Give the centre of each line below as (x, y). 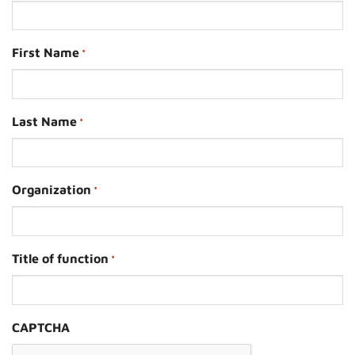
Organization (52, 190)
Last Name (44, 121)
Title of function (60, 258)
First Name (46, 53)
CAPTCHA (41, 327)
